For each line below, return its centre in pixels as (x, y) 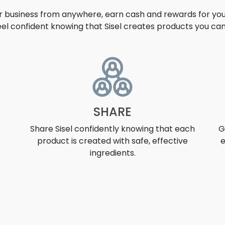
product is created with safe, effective (113, 141)
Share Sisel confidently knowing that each (113, 129)
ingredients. (113, 153)
